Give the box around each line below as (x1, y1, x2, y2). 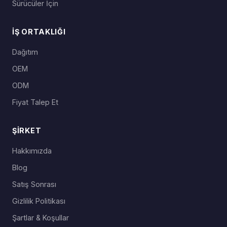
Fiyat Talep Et (12, 98, 58, 107)
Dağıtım (12, 48, 38, 57)
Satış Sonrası (12, 180, 56, 189)
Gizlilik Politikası (12, 197, 65, 206)
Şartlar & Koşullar (12, 213, 69, 222)
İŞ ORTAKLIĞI (12, 27, 66, 36)
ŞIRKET (12, 126, 42, 135)
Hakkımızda (12, 146, 52, 156)
